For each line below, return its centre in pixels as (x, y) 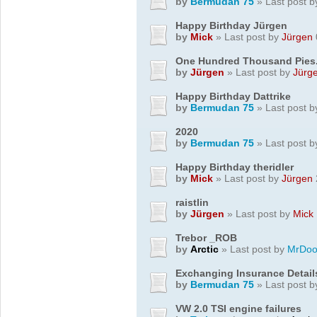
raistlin (192, 202)
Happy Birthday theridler (235, 167)
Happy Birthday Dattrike (233, 96)
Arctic (204, 249)
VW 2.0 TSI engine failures (238, 308)
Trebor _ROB (206, 237)
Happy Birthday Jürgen (231, 25)
